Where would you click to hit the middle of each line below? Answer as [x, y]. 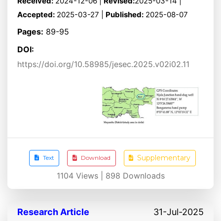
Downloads [142, 175]
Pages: [30, 31]
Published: [125, 14]
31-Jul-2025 [179, 212]
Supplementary [164, 158]
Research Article [53, 212]
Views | [89, 175]
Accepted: [36, 14]
